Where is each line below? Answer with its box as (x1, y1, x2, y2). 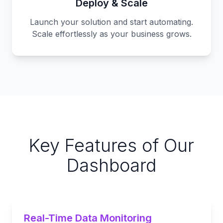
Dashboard (67, 154, 156, 176)
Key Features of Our (29, 134, 194, 156)
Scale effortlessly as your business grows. (31, 29, 192, 39)
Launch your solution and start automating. (30, 17, 193, 27)
